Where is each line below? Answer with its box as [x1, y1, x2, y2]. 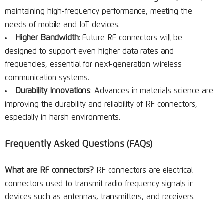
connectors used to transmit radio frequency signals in [5, 180, 194, 188]
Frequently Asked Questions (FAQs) [5, 139, 152, 149]
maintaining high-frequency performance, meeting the [5, 7, 192, 15]
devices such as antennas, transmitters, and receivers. [5, 193, 195, 201]
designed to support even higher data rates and [5, 47, 174, 55]
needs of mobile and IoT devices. [5, 21, 120, 28]
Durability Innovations [15, 87, 90, 95]
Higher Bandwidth [15, 34, 79, 42]
